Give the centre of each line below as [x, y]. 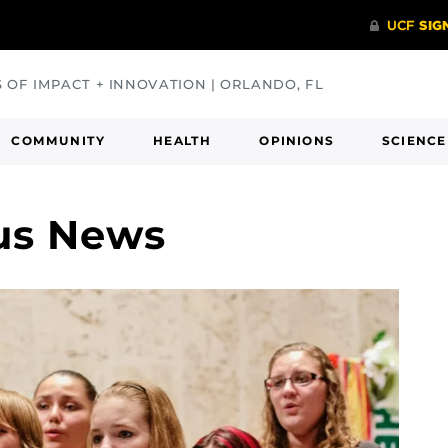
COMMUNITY [58, 140]
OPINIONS [297, 140]
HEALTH [182, 140]
